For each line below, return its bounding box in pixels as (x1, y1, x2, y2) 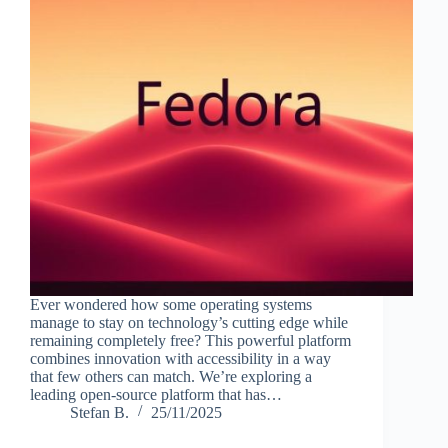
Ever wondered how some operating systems (30, 295, 312, 313)
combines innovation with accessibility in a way (30, 349, 331, 367)
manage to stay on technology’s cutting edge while (30, 313, 348, 331)
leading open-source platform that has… (30, 385, 282, 403)
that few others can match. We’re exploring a (30, 367, 312, 385)
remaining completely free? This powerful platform (30, 331, 351, 349)
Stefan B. (70, 403, 129, 421)
